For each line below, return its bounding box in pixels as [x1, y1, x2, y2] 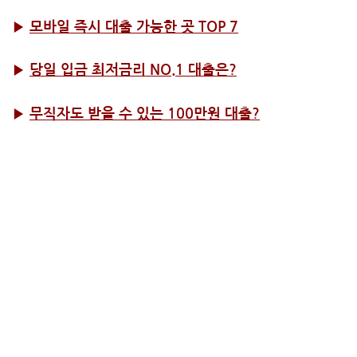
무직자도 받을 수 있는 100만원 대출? [29, 106, 260, 121]
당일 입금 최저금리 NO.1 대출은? [29, 63, 237, 78]
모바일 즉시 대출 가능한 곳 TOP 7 [29, 19, 238, 34]
